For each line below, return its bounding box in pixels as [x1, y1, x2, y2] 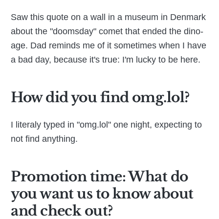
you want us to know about [11, 185, 194, 202]
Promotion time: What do [11, 168, 188, 185]
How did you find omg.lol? [11, 88, 190, 106]
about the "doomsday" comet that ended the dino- [11, 26, 204, 37]
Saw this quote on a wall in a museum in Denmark [11, 12, 206, 22]
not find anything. [11, 133, 78, 144]
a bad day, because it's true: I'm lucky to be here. [11, 55, 201, 65]
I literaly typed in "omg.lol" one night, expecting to [11, 119, 202, 130]
